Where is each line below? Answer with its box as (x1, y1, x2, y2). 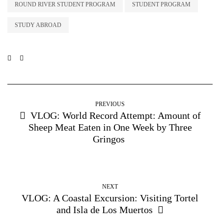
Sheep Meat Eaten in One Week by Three (28, 121, 192, 133)
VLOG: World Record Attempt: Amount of (30, 110, 201, 121)
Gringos (93, 133, 127, 144)
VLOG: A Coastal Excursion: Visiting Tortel (22, 192, 198, 203)
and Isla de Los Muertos (56, 204, 153, 215)
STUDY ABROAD (15, 21, 61, 28)
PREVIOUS (95, 100, 125, 108)
